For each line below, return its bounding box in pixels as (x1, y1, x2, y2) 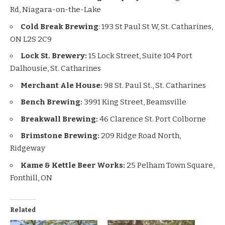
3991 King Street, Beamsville (84, 97, 186, 107)
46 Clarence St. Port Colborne (99, 114, 206, 124)
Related (10, 206, 36, 213)
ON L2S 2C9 (10, 34, 52, 44)
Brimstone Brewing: (21, 131, 101, 141)
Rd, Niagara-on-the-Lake (10, 5, 101, 15)
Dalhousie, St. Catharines (10, 64, 101, 73)
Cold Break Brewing (21, 22, 98, 31)
